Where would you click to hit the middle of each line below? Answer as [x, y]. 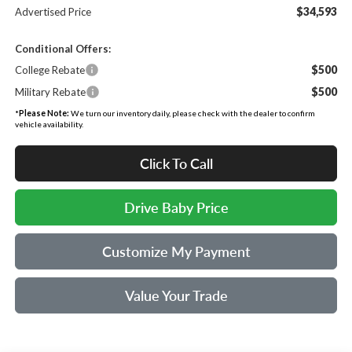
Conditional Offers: [62, 48]
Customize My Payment [176, 251]
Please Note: [44, 113]
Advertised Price [53, 11]
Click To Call [176, 163]
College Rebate [49, 70]
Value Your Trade [176, 295]
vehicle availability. [49, 124]
